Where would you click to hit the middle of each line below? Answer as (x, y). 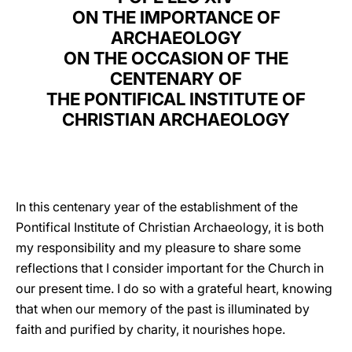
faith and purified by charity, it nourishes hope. (150, 329)
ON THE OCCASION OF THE (176, 58)
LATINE (269, 26)
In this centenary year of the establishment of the (157, 207)
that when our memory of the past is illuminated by (163, 309)
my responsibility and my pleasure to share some (158, 247)
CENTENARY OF (176, 79)
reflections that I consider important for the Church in (170, 268)
